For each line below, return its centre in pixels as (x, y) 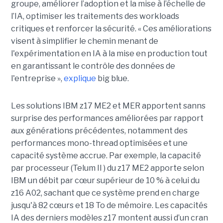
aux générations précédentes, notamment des (99, 130)
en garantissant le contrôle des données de (93, 66)
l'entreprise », (37, 78)
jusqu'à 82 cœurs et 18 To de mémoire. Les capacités (109, 205)
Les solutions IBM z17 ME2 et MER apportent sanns (108, 106)
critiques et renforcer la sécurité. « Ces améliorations (111, 28)
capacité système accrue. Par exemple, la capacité (106, 155)
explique (80, 78)
